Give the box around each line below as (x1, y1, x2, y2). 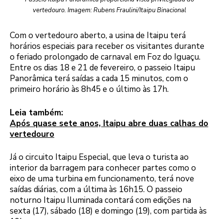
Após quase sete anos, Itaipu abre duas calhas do (10, 117, 208, 129)
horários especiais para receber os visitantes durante (10, 41, 204, 52)
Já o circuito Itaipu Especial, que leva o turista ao (10, 152, 189, 163)
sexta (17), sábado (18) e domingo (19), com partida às (10, 205, 207, 217)
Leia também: (10, 107, 63, 118)
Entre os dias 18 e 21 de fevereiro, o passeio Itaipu (10, 62, 195, 74)
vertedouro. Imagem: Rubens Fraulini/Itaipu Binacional (33, 6, 186, 15)
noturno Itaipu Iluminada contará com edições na (10, 195, 191, 206)
